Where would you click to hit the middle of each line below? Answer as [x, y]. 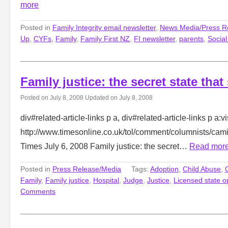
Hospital [106, 180]
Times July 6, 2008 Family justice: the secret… [105, 146]
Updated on [101, 97]
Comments [38, 191]
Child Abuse [202, 169]
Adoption [164, 169]
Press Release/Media [87, 169]
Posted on [35, 97]
